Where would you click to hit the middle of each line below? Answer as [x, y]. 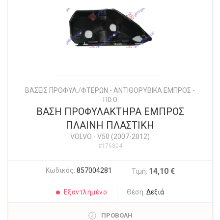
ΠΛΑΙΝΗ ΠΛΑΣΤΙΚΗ [110, 125]
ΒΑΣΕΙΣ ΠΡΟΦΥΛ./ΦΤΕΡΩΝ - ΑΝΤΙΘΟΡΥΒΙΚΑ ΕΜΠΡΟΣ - [110, 90]
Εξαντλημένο [85, 192]
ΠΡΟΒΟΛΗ [117, 215]
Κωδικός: [61, 170]
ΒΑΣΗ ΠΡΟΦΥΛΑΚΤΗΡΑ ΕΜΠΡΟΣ [110, 111]
